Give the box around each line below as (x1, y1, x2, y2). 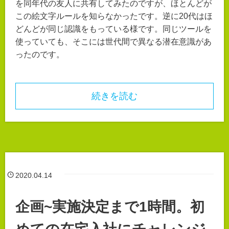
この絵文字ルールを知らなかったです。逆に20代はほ (15, 12, 213, 21)
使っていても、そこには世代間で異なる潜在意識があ (15, 37, 212, 47)
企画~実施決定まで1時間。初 (15, 199, 204, 215)
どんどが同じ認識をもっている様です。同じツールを (15, 25, 212, 34)
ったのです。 (15, 50, 64, 59)
